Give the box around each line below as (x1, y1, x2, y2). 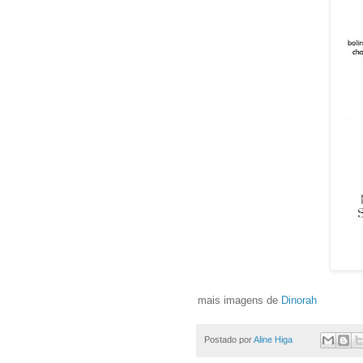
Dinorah (278, 293, 317, 306)
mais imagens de (198, 293, 278, 306)
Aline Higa (254, 334, 293, 344)
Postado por (204, 334, 254, 344)
